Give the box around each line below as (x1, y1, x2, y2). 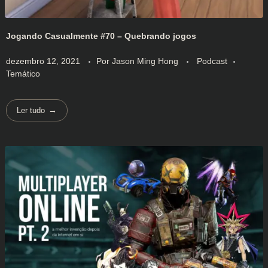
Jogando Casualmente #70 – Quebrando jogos (6, 31, 196, 41)
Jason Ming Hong (112, 56, 181, 66)
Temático (6, 69, 40, 79)
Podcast (197, 56, 227, 66)
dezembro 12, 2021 (6, 56, 80, 66)
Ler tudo (17, 105, 45, 115)
